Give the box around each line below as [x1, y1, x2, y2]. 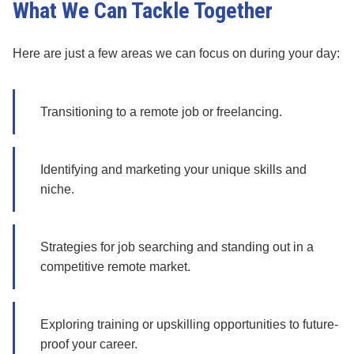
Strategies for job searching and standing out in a [40, 240, 314, 254]
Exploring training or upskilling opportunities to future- [40, 318, 338, 331]
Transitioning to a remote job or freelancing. [40, 105, 282, 119]
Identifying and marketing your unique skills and [40, 163, 307, 176]
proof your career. [40, 337, 137, 351]
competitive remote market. [40, 260, 190, 273]
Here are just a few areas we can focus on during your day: [13, 47, 340, 60]
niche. [40, 183, 74, 196]
